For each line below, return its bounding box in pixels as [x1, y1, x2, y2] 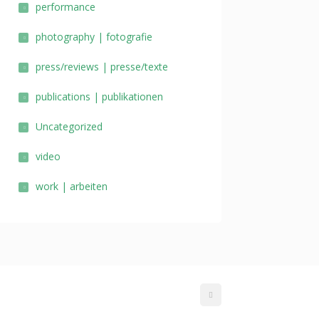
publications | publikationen [36, 90, 163, 103]
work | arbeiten [36, 179, 108, 193]
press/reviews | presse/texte [36, 60, 168, 73]
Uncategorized [36, 120, 103, 133]
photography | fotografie [36, 30, 152, 43]
